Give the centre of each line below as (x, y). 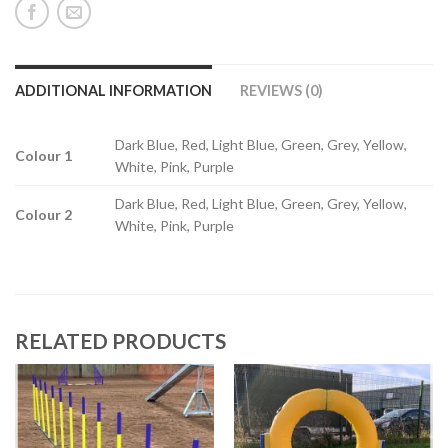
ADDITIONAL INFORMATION (113, 90)
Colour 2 (43, 214)
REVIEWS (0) (281, 90)
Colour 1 (43, 155)
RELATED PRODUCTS (120, 341)
